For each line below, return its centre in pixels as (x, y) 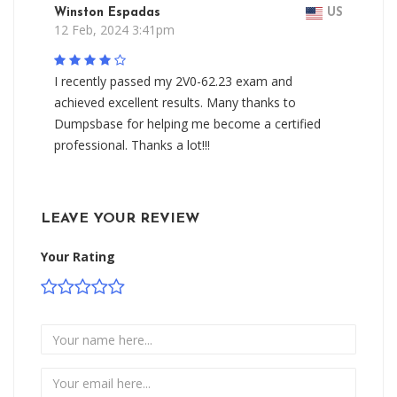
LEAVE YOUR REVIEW (120, 219)
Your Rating (78, 257)
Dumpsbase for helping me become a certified (187, 124)
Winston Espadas (107, 13)
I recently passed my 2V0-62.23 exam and (173, 81)
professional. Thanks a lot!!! (132, 145)
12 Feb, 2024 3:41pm (114, 30)
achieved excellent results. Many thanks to (175, 102)
